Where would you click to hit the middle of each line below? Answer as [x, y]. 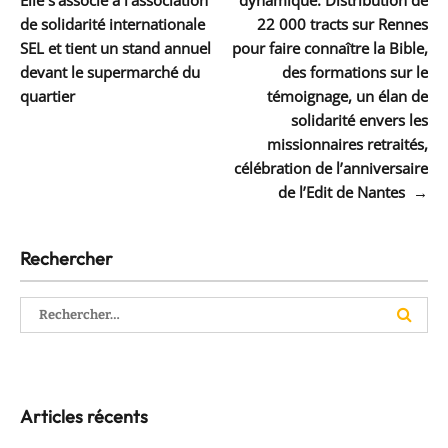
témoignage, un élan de [347, 96]
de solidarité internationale [112, 24]
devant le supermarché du [110, 72]
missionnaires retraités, [347, 144]
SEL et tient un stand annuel [115, 48]
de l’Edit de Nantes [345, 192]
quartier [47, 96]
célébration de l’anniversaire [331, 168]
